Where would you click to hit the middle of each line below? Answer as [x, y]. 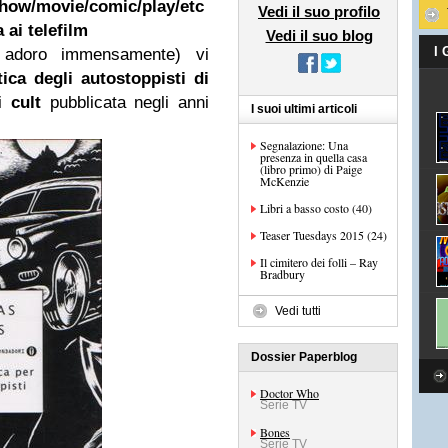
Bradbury [282, 274]
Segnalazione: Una [304, 145]
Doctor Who [289, 393]
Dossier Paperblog [304, 357]
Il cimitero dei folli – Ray [319, 262]
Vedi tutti [298, 311]
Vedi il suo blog [319, 35]
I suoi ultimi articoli [304, 109]
